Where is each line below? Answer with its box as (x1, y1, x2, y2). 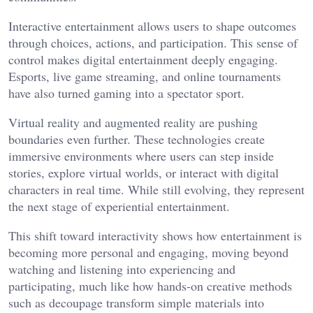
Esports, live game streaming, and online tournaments (8, 67, 281, 85)
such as (8, 293, 49, 311)
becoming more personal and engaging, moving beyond (8, 243, 289, 261)
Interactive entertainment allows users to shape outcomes (8, 17, 296, 34)
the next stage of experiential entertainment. (8, 197, 230, 214)
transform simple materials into (103, 293, 264, 311)
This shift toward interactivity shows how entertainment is (8, 226, 302, 244)
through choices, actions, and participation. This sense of (8, 34, 298, 51)
